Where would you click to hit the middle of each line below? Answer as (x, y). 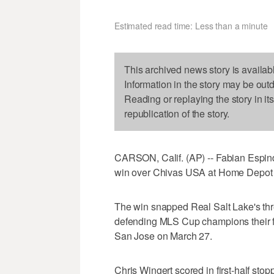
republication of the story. (177, 114)
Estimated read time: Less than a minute (191, 26)
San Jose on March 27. (164, 236)
